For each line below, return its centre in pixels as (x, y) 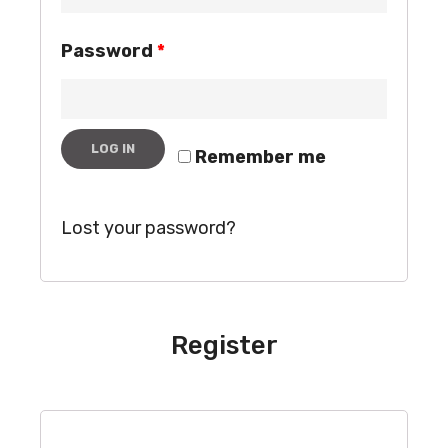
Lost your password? (148, 228)
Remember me (260, 157)
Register (224, 345)
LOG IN (113, 148)
